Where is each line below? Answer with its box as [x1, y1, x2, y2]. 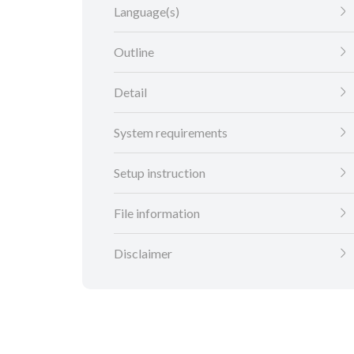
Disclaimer [114, 246, 172, 262]
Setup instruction [114, 165, 205, 181]
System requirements [114, 125, 228, 141]
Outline [114, 44, 154, 60]
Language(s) [114, 4, 179, 20]
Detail [114, 85, 147, 100]
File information [114, 205, 200, 221]
